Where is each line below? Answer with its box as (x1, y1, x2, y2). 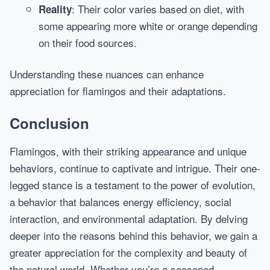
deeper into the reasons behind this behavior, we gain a (10, 228, 257, 243)
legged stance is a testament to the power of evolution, (10, 177, 256, 192)
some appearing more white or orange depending (39, 18, 257, 33)
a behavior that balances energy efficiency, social (10, 194, 231, 209)
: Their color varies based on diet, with (72, 1, 244, 16)
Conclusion (10, 113, 89, 133)
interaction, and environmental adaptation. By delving (10, 211, 248, 226)
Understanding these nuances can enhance (10, 66, 204, 81)
